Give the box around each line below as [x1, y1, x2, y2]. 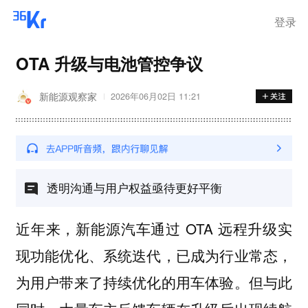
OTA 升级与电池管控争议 [15, 51, 203, 75]
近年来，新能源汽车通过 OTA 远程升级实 [15, 217, 293, 239]
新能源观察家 [39, 89, 98, 104]
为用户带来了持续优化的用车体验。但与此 [15, 271, 293, 292]
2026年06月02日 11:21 [110, 90, 201, 103]
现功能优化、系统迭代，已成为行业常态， [15, 244, 293, 265]
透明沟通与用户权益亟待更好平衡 [46, 178, 222, 196]
